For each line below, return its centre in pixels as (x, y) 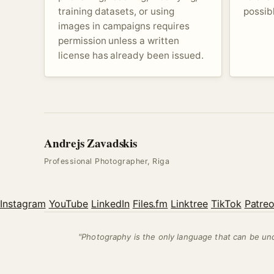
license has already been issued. (131, 55)
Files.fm (150, 203)
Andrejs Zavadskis (91, 143)
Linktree (189, 203)
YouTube (68, 203)
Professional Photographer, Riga (107, 161)
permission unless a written (119, 40)
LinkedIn (110, 203)
